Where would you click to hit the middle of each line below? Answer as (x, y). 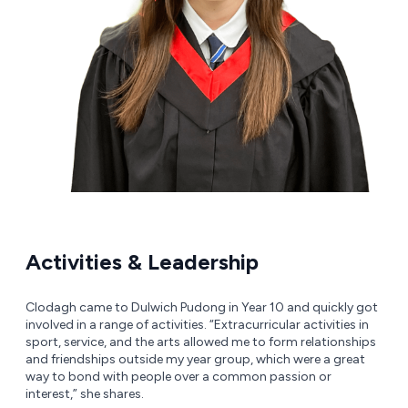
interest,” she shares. (85, 394)
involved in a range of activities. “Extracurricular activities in (197, 325)
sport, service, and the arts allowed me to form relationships (201, 342)
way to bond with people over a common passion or (178, 377)
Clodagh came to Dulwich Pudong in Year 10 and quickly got (202, 308)
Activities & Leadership (142, 262)
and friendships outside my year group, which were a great (195, 360)
